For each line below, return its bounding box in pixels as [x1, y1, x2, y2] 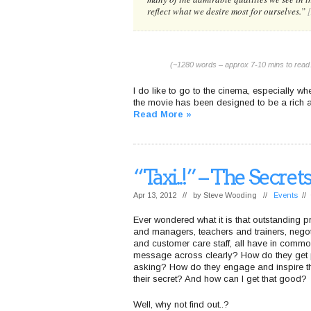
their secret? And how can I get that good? [133, 274, 307, 284]
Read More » [133, 108, 192, 119]
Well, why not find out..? [133, 299, 229, 310]
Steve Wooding [203, 191, 257, 199]
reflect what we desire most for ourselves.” [147, 4, 308, 17]
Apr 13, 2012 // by [133, 191, 203, 199]
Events [274, 191, 298, 199]
